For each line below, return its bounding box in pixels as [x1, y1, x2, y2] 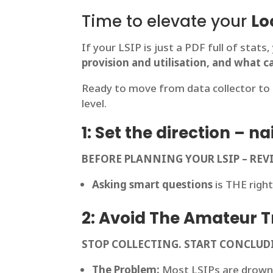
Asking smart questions [92, 177, 213, 192]
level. [82, 96, 110, 111]
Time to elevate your [82, 10, 252, 33]
